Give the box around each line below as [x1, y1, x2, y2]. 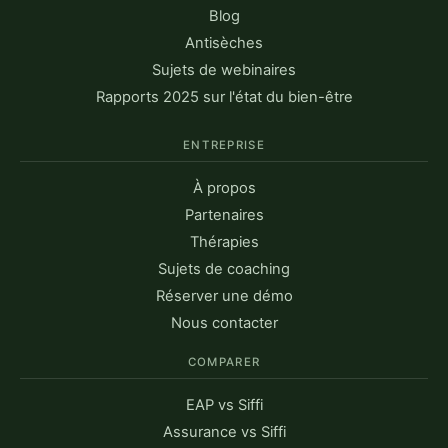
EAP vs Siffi [185, 395, 263, 414]
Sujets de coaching [158, 259, 290, 278]
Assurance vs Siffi [162, 422, 286, 441]
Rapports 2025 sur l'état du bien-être [95, 87, 353, 106]
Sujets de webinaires [152, 60, 296, 79]
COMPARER [187, 354, 261, 369]
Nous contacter [170, 313, 278, 332]
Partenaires [184, 205, 264, 224]
